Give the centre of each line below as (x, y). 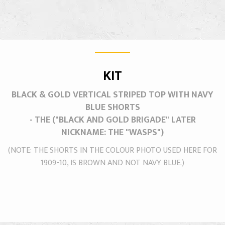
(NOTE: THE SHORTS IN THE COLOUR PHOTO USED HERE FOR (113, 150)
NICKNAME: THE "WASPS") (113, 132)
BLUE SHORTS (113, 107)
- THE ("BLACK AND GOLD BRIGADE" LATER (113, 120)
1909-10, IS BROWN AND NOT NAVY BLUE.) (113, 163)
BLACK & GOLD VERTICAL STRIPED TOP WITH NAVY (113, 95)
